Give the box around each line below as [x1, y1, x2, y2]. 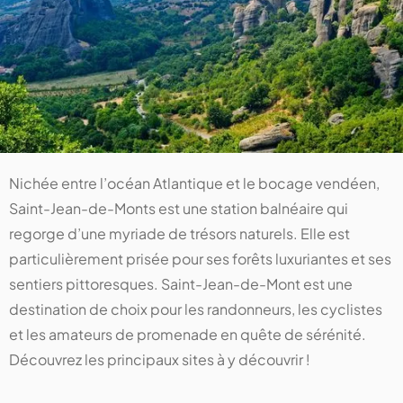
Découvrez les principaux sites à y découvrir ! [9, 350, 310, 370]
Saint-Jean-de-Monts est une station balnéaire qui [9, 199, 348, 219]
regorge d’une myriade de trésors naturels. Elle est [9, 224, 350, 244]
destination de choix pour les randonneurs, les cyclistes [9, 300, 382, 319]
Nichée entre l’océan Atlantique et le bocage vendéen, [9, 174, 380, 193]
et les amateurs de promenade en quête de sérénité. [9, 325, 366, 345]
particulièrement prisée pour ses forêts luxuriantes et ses [9, 249, 391, 269]
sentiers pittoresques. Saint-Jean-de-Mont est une [9, 274, 353, 294]
